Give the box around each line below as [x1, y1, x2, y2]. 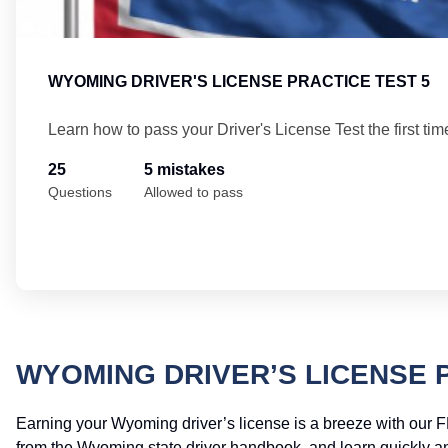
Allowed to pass [144, 184, 243, 201]
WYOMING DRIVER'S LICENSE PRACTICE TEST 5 [48, 73, 430, 91]
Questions [48, 184, 112, 201]
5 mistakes [144, 161, 225, 179]
